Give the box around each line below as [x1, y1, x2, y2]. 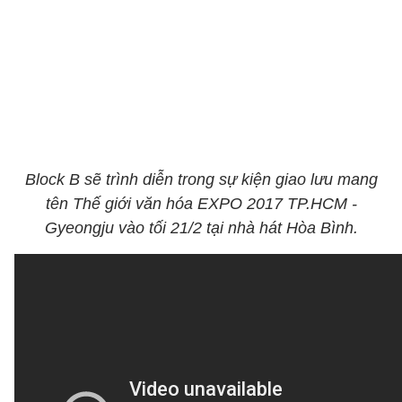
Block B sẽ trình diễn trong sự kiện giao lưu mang [24, 170, 378, 188]
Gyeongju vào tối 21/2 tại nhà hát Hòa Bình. [44, 219, 358, 237]
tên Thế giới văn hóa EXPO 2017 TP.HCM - [45, 195, 357, 213]
